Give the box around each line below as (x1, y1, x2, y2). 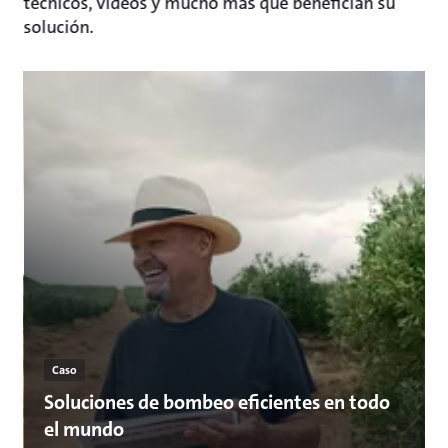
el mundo (43, 416, 124, 442)
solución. (23, 15, 94, 39)
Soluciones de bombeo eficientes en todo (43, 389, 390, 415)
